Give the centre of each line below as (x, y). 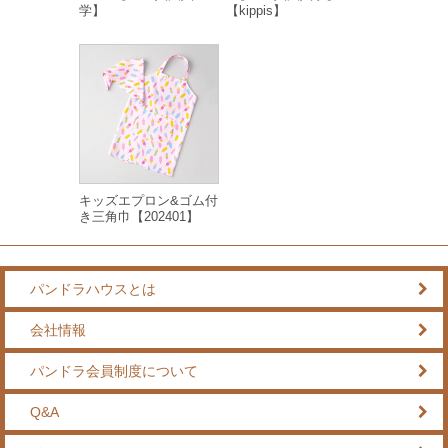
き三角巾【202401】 (139, 216)
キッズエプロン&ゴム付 (148, 200)
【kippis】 (256, 10)
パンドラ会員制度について (114, 371)
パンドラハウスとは (93, 289)
